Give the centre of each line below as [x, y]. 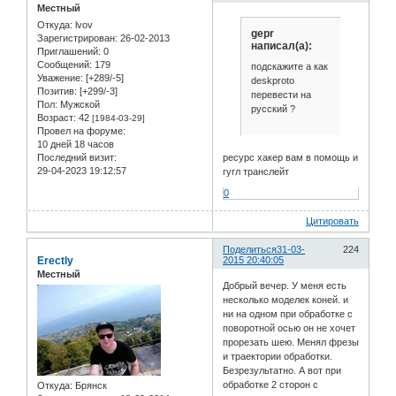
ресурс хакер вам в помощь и [291, 157]
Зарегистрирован [76, 38]
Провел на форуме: [81, 131]
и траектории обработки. [278, 357]
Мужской [79, 105]
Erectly [55, 260]
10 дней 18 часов [76, 145]
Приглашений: [69, 52]
